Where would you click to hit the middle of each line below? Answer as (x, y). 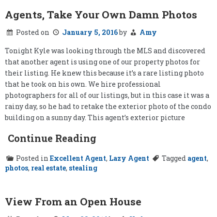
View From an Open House (73, 201)
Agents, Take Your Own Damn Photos (101, 14)
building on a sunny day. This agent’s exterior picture (95, 118)
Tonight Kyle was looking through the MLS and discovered (105, 51)
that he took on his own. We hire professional (83, 84)
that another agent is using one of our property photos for (102, 62)
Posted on (33, 32)
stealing (83, 168)
